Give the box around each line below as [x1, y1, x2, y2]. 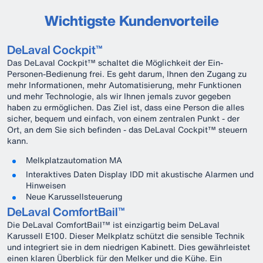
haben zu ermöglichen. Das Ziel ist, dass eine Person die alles [7, 101, 244, 113]
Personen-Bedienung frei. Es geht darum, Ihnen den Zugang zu [7, 68, 247, 80]
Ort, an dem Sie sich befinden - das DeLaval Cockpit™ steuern [7, 123, 247, 136]
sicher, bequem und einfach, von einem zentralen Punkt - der [7, 112, 240, 124]
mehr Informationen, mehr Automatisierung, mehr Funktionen [7, 79, 241, 91]
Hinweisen [26, 179, 66, 191]
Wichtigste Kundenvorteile [44, 10, 219, 31]
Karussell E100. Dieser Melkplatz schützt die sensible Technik [7, 230, 245, 242]
